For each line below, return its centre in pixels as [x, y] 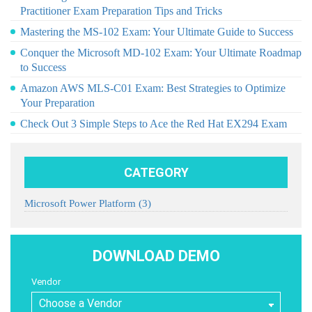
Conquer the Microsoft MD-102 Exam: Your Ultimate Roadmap [161, 52]
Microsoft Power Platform [81, 203]
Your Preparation [57, 102]
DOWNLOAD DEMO [156, 256]
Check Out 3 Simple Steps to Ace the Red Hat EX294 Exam [154, 123]
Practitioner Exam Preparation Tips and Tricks [121, 10]
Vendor [46, 281]
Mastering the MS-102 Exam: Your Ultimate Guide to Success [157, 31]
